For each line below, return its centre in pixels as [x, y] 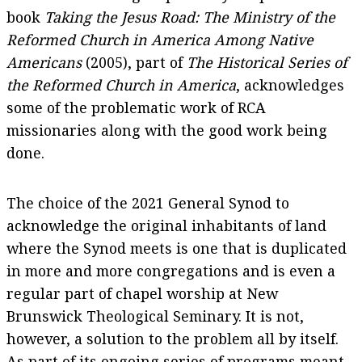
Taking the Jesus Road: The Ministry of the [190, 17]
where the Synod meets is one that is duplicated [177, 248]
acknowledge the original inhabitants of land [166, 226]
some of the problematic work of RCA [136, 108]
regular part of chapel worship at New [142, 294]
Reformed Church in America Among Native [160, 40]
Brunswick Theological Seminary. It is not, [155, 316]
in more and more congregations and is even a [171, 271]
